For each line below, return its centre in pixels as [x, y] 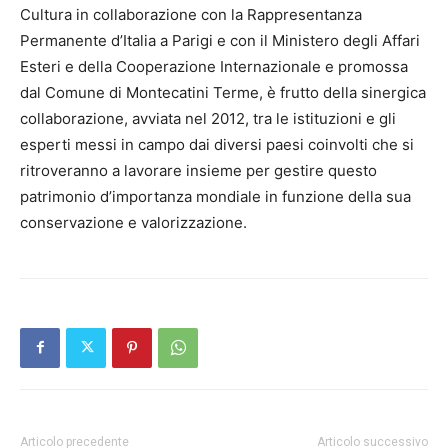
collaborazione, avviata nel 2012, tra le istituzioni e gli [208, 118]
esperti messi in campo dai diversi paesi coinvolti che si [217, 144]
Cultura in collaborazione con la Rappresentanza [191, 14]
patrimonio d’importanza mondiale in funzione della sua [215, 196]
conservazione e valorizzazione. [133, 222]
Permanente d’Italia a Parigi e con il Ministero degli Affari [220, 40]
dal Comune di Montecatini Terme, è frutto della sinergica [223, 92]
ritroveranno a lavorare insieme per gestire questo [198, 170]
